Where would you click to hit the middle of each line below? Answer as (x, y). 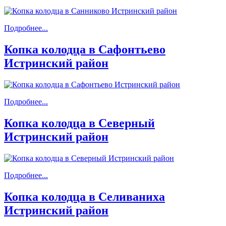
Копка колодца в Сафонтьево (85, 50)
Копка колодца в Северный (79, 123)
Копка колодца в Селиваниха (84, 196)
